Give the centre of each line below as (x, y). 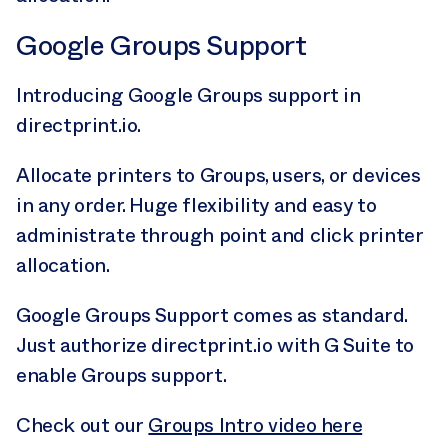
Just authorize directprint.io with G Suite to (215, 345)
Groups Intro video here (255, 425)
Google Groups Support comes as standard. (212, 315)
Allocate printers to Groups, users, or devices (218, 175)
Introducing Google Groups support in (188, 95)
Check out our (82, 425)
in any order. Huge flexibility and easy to (196, 205)
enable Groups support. (121, 375)
